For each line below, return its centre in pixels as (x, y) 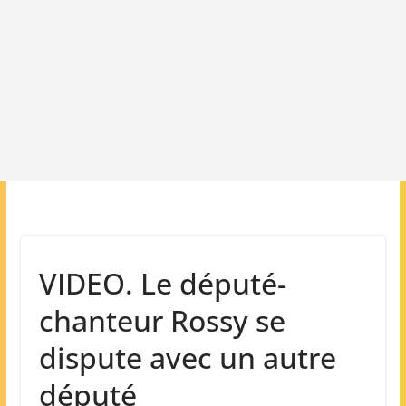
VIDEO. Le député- (162, 283)
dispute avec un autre (187, 358)
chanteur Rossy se (162, 320)
